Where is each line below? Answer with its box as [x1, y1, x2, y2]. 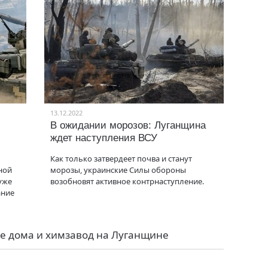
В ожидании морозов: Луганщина [50, 120, 206, 131]
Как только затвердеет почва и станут [50, 153, 192, 164]
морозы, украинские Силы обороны [50, 165, 186, 175]
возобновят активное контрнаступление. [50, 176, 204, 187]
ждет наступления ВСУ [50, 132, 157, 144]
